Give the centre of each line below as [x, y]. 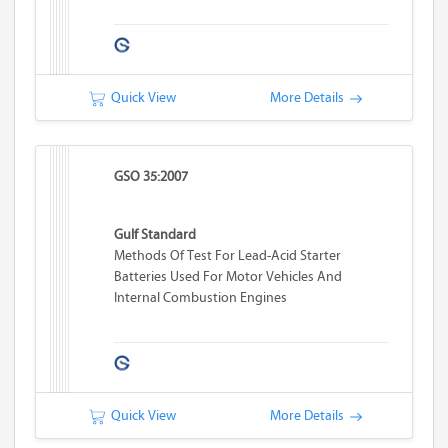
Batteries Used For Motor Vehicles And [228, 276]
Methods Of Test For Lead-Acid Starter [228, 255]
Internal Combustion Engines [201, 297]
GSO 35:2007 [151, 176]
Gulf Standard [155, 234]
